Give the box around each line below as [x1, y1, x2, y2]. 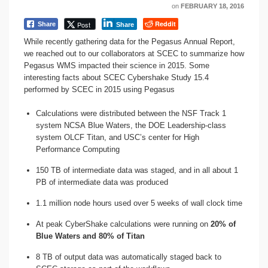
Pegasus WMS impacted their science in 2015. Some [24, 61, 209, 70]
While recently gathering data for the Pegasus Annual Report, [24, 37, 235, 46]
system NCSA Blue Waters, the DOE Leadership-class [36, 121, 226, 130]
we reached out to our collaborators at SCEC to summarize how [24, 49, 244, 58]
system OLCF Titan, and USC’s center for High [36, 133, 199, 142]
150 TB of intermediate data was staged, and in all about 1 [36, 166, 238, 175]
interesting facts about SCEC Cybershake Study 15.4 [24, 73, 209, 82]
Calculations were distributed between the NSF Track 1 [36, 109, 226, 118]
